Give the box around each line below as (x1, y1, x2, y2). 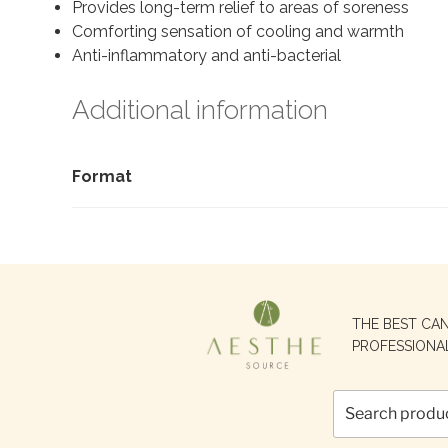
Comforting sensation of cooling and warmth (72, 21, 404, 41)
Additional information (72, 94, 328, 125)
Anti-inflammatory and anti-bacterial (72, 45, 341, 65)
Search (332, 283, 404, 309)
